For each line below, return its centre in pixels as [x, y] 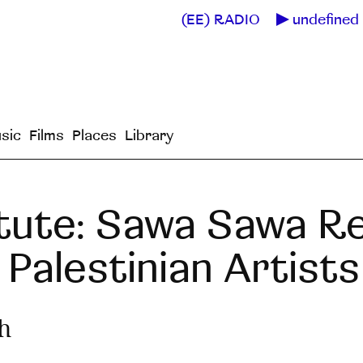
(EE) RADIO [221, 20]
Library [149, 135]
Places [94, 135]
